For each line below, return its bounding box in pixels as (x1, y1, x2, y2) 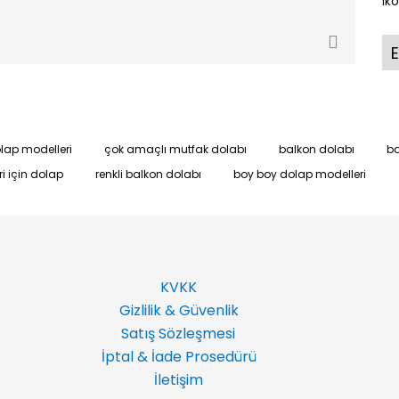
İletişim (151, 370, 203, 390)
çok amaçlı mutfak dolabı (104, 142, 247, 157)
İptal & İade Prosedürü (97, 346, 256, 367)
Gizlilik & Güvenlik (115, 300, 239, 321)
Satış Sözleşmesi (121, 323, 235, 344)
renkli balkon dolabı (95, 167, 201, 182)
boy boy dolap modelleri (233, 167, 366, 182)
